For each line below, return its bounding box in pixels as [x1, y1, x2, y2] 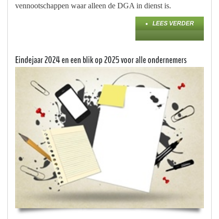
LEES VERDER [153, 20, 194, 27]
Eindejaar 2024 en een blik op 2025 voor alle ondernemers [15, 53, 187, 66]
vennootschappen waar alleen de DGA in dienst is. [15, 1, 171, 10]
